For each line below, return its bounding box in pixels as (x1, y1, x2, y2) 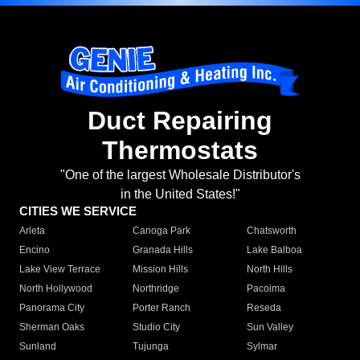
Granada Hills (133, 244, 194, 256)
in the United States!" (120, 187, 240, 202)
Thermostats (102, 136, 258, 166)
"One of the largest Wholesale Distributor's (59, 168, 301, 182)
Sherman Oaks (19, 321, 84, 333)
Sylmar (246, 341, 277, 353)
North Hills (246, 264, 292, 276)
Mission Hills (133, 264, 189, 276)
